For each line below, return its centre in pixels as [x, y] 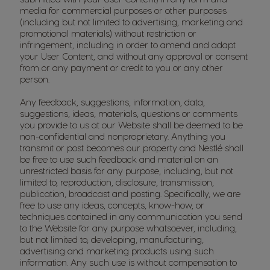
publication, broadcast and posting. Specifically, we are [130, 193]
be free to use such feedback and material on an [119, 159]
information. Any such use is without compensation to [128, 262]
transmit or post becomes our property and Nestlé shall [132, 148]
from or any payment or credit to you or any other [121, 67]
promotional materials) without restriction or [108, 33]
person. [35, 79]
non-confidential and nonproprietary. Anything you [123, 136]
